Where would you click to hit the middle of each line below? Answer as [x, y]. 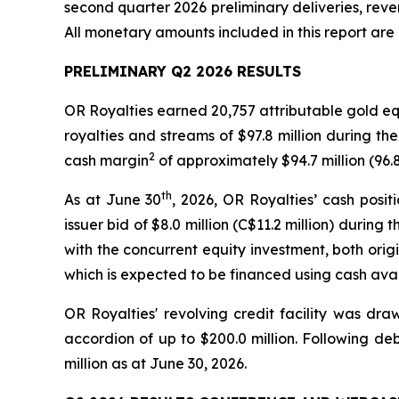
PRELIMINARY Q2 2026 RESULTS [183, 71]
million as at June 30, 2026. [155, 363]
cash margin [106, 160]
